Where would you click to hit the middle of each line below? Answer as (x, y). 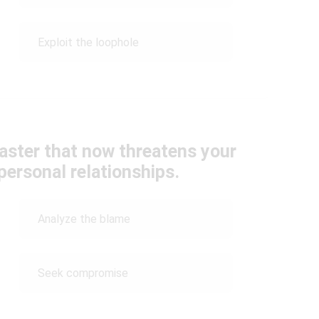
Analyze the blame (84, 219)
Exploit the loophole (88, 42)
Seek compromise (83, 273)
